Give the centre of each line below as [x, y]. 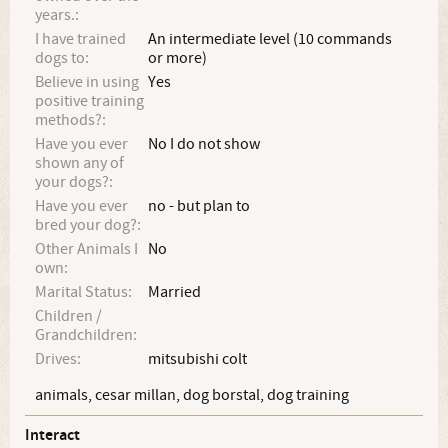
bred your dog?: [88, 225]
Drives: [58, 359]
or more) [178, 58]
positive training [89, 101]
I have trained [80, 39]
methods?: [70, 120]
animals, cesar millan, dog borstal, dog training [192, 395]
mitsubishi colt [198, 359]
